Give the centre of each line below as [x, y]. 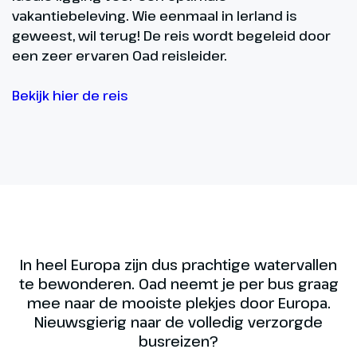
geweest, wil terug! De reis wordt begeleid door [171, 36]
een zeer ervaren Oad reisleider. [120, 56]
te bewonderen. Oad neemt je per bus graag [178, 284]
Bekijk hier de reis [70, 96]
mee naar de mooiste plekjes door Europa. [178, 303]
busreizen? [178, 341]
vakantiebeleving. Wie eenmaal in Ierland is [155, 16]
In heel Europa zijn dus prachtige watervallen [178, 265]
